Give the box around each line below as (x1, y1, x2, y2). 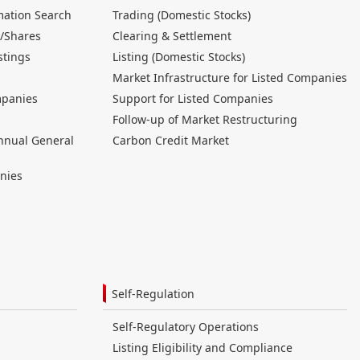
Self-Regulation (112, 286, 194, 302)
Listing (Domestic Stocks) (112, 49, 245, 65)
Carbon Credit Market (112, 133, 229, 149)
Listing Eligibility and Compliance (112, 340, 292, 356)
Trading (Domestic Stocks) (112, 7, 251, 23)
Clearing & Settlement (112, 28, 231, 44)
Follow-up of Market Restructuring (112, 112, 297, 128)
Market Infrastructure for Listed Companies (112, 70, 347, 86)
